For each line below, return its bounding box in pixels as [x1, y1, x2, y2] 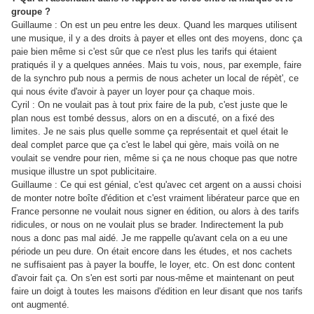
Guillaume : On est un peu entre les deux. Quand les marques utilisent [11, 20, 297, 31]
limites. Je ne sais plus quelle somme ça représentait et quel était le [11, 126, 288, 137]
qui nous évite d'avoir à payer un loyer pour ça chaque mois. [11, 86, 255, 97]
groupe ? [11, 6, 50, 18]
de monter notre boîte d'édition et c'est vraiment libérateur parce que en [11, 193, 299, 204]
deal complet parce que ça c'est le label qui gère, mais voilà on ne [11, 139, 279, 151]
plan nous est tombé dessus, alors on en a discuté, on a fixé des [11, 113, 275, 124]
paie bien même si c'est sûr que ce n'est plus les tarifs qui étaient [11, 46, 277, 57]
